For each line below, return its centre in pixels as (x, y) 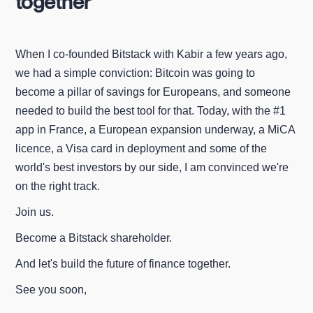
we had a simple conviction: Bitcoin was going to (136, 73)
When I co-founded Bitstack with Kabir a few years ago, (152, 54)
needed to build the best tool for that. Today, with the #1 (151, 110)
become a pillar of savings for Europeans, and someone (153, 92)
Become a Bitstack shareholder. (94, 238)
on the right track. (58, 186)
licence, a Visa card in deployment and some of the (141, 148)
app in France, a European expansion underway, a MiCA (155, 129)
